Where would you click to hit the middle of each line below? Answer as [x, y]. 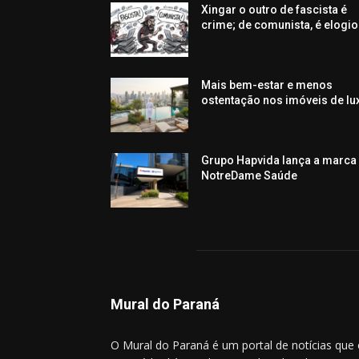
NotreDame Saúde [250, 176]
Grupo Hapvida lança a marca [279, 161]
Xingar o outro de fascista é [274, 10]
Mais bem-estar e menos [267, 85]
